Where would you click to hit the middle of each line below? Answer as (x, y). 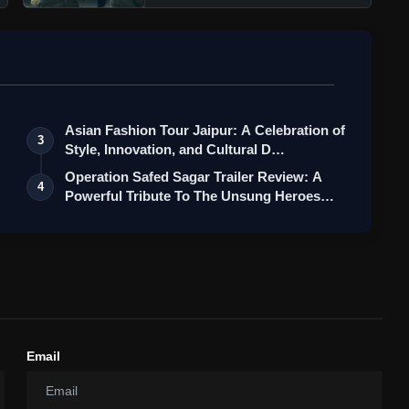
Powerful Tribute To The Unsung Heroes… (200, 196)
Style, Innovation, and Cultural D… (175, 150)
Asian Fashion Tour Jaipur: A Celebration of (205, 131)
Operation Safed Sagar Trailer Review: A (194, 177)
